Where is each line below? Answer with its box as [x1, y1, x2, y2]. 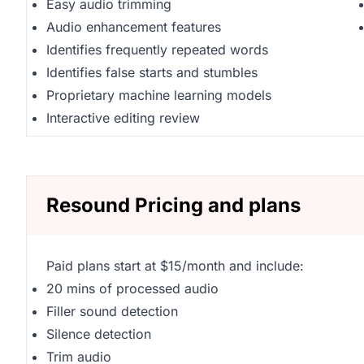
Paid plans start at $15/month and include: [46, 258, 304, 274]
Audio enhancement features [46, 19, 221, 35]
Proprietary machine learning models [46, 87, 271, 103]
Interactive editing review [46, 110, 200, 126]
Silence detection [46, 326, 151, 342]
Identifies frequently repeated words [46, 41, 268, 58]
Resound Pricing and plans [46, 193, 301, 217]
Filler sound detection [46, 303, 178, 319]
